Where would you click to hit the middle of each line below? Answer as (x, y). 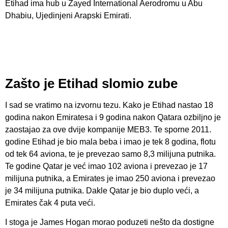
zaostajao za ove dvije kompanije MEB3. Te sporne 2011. (108, 129)
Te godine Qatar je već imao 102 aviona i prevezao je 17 (106, 166)
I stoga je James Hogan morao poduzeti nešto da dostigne (110, 222)
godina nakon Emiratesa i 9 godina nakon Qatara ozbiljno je (113, 117)
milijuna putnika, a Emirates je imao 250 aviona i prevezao (110, 178)
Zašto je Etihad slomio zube (91, 83)
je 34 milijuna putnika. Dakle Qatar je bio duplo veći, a (102, 190)
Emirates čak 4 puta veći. (50, 203)
